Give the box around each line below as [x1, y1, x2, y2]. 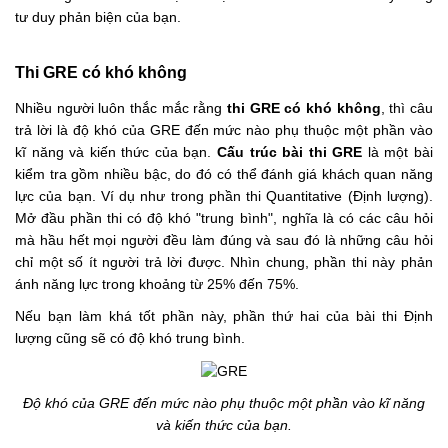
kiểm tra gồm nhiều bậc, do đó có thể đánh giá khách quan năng [15, 166, 433, 182]
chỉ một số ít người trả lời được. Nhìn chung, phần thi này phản [15, 254, 433, 270]
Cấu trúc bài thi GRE [217, 144, 363, 160]
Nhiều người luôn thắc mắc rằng [15, 100, 227, 116]
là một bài [362, 144, 434, 160]
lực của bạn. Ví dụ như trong [15, 188, 204, 204]
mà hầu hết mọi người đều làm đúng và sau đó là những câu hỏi [15, 232, 433, 248]
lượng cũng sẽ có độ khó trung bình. [15, 330, 245, 346]
